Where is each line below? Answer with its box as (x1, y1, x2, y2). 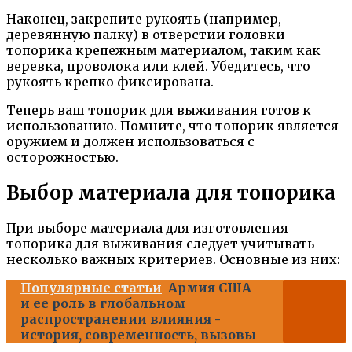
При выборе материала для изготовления (6, 220, 288, 236)
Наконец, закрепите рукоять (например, (6, 10, 281, 27)
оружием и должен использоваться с (6, 133, 255, 149)
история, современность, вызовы (20, 327, 256, 343)
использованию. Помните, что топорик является (6, 117, 339, 134)
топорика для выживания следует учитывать (6, 236, 314, 252)
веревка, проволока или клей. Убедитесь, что (6, 57, 310, 74)
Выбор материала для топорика (6, 180, 335, 205)
